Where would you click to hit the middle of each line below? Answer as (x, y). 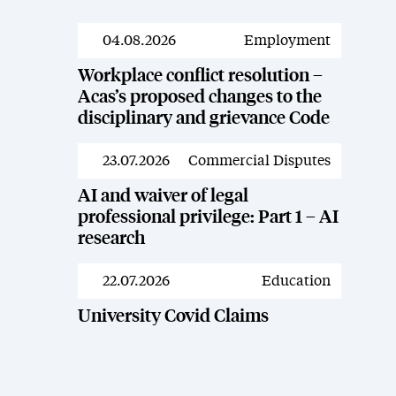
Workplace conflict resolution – (200, 76)
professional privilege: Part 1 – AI (208, 217)
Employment (287, 40)
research (111, 238)
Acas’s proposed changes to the (199, 97)
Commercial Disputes (259, 160)
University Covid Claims (173, 316)
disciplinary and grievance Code (203, 118)
